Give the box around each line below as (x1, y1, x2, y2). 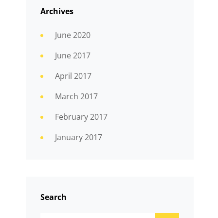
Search (40, 192, 67, 203)
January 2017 (54, 132, 102, 143)
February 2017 (54, 111, 108, 123)
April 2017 (54, 71, 91, 82)
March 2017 (54, 91, 98, 102)
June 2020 (54, 30, 91, 41)
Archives (40, 6, 73, 17)
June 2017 (54, 50, 91, 61)
